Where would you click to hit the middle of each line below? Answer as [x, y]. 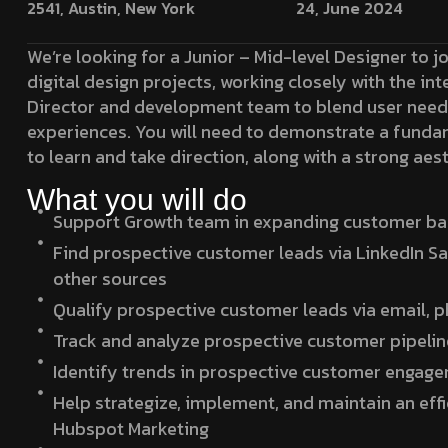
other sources [110, 278]
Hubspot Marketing [131, 428]
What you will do [137, 199]
